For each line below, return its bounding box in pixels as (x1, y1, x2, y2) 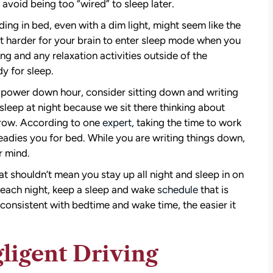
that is (197, 183, 229, 196)
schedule (157, 183, 198, 196)
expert (102, 116, 132, 129)
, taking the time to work (131, 116, 241, 129)
